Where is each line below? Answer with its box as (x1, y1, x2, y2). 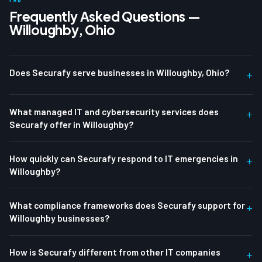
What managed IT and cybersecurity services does (9, 105, 219, 117)
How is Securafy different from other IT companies (9, 246, 220, 258)
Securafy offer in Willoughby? (9, 118, 133, 130)
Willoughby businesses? (9, 212, 109, 223)
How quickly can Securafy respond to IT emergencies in (9, 152, 238, 164)
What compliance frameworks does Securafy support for (9, 199, 245, 211)
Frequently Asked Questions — (9, 8, 201, 25)
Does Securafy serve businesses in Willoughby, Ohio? (9, 67, 229, 78)
